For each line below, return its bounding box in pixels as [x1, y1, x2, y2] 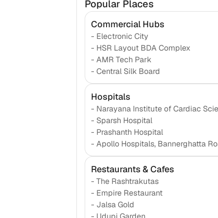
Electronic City [96, 31, 148, 42]
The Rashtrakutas [96, 176, 159, 187]
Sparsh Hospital [96, 115, 152, 126]
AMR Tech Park [96, 54, 151, 65]
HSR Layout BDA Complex [96, 43, 190, 54]
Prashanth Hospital [96, 127, 163, 138]
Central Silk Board [96, 66, 160, 77]
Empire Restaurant [96, 188, 163, 199]
